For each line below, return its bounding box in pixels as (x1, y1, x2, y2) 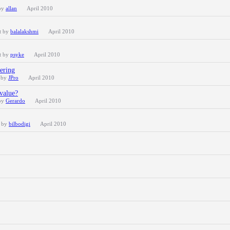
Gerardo (6, 98, 25, 104)
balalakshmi (10, 28, 39, 34)
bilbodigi (9, 121, 30, 127)
